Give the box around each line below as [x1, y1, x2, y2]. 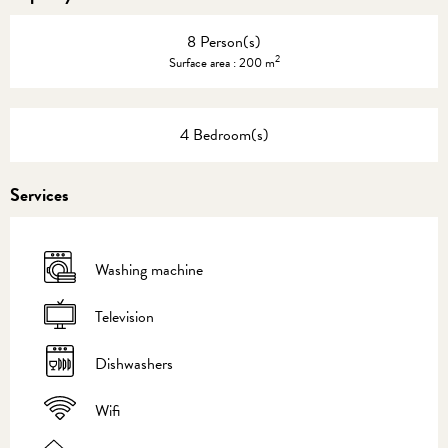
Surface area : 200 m [168, 52, 275, 73]
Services [10, 180, 69, 208]
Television [95, 305, 154, 330]
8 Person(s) [187, 29, 261, 54]
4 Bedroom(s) [179, 122, 269, 147]
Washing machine [95, 258, 203, 283]
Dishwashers [95, 352, 173, 377]
